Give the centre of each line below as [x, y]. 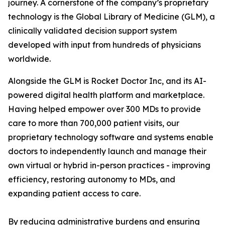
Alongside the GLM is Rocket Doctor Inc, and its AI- [107, 81]
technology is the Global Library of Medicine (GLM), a [111, 17]
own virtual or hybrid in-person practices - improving [109, 165]
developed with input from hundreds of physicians [104, 45]
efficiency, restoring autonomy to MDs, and [92, 179]
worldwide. [29, 59]
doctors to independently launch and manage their [107, 151]
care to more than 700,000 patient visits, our [94, 123]
